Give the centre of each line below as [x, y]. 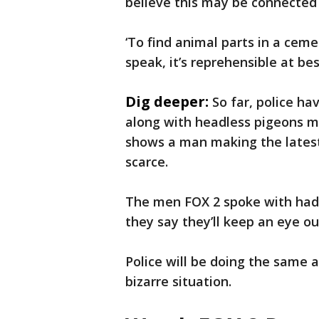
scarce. [147, 162]
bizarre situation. [178, 281]
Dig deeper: [167, 101]
